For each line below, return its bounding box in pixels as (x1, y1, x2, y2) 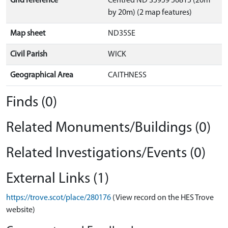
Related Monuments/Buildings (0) (6, 121, 211, 135)
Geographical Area (10, 71, 73, 79)
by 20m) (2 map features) (108, 9, 192, 17)
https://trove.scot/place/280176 (6, 194, 111, 202)
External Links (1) (6, 172, 109, 186)
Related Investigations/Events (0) (6, 146, 206, 161)
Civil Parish (10, 50, 47, 59)
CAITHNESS (108, 71, 147, 79)
